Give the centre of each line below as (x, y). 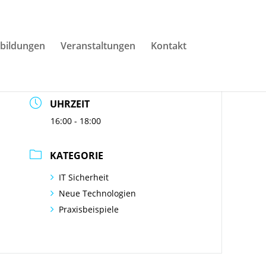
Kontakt (168, 46)
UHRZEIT (70, 104)
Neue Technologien (98, 193)
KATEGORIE (77, 156)
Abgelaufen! (75, 69)
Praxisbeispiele (89, 209)
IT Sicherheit (84, 177)
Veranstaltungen (98, 46)
